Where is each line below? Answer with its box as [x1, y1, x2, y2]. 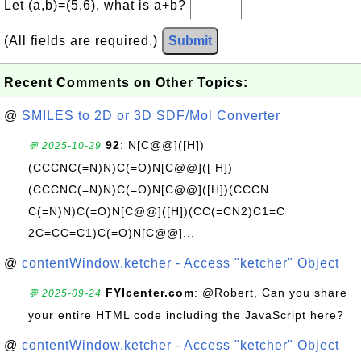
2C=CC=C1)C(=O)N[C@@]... [28, 226, 195, 239]
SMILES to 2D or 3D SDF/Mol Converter [22, 109, 280, 122]
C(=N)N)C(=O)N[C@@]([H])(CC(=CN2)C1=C [28, 205, 285, 218]
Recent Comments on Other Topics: [4, 76, 248, 89]
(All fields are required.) [4, 34, 162, 48]
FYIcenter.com [106, 286, 194, 299]
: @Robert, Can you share [194, 286, 347, 299]
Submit [168, 34, 212, 48]
